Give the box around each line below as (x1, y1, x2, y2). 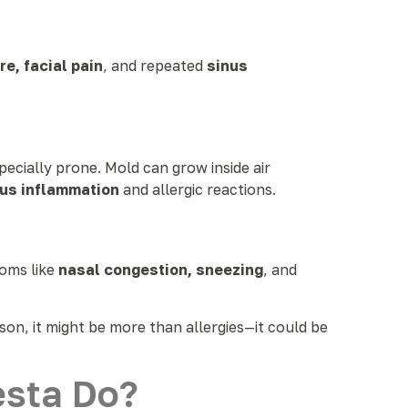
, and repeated (103, 56, 207, 75)
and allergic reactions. (119, 180, 276, 199)
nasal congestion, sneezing (58, 260, 263, 279)
